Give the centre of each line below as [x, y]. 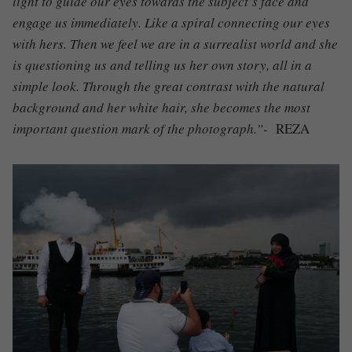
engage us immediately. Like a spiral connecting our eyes [171, 22]
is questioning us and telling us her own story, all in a [162, 64]
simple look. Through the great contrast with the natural [169, 86]
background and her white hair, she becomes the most [161, 107]
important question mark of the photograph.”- [144, 128]
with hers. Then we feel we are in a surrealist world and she [175, 43]
